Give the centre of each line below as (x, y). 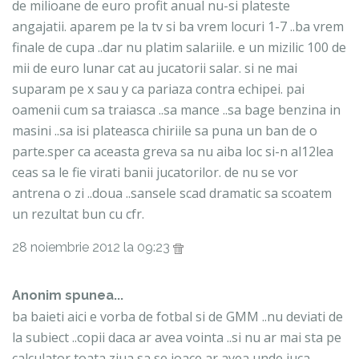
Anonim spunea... (68, 296)
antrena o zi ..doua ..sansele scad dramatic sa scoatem (172, 194)
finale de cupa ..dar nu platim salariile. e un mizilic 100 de (179, 48)
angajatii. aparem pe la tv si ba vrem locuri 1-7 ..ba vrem (178, 27)
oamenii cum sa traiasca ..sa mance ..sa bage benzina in (176, 110)
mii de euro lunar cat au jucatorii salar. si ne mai (155, 69)
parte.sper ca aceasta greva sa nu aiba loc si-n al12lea (173, 152)
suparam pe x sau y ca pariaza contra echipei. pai (158, 89)
